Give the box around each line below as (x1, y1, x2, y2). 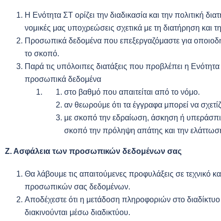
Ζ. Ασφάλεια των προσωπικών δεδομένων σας (5, 147, 182, 155)
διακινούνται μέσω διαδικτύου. (25, 208, 130, 217)
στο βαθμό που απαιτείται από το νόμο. (64, 88, 200, 96)
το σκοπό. (25, 49, 59, 58)
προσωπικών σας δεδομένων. (25, 183, 130, 191)
